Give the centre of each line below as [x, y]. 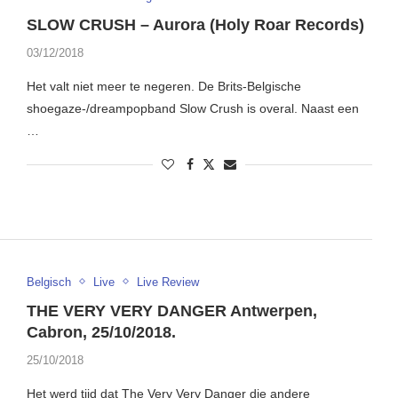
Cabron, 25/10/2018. [101, 332]
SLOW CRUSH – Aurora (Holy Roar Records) [195, 25]
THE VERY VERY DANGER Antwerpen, [171, 310]
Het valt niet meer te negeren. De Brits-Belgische [163, 87]
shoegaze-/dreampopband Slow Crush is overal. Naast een [192, 109]
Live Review [167, 282]
